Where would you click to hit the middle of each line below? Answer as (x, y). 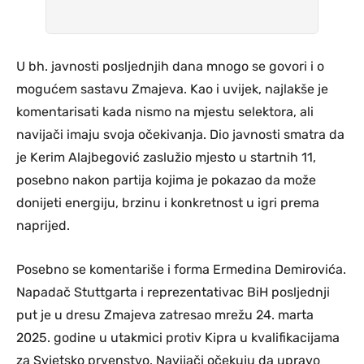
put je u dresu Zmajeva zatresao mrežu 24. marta (165, 314)
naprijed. (43, 225)
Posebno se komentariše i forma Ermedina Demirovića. (181, 269)
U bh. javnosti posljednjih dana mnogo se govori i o (170, 66)
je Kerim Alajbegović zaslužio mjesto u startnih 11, (166, 157)
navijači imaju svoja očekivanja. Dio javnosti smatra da (180, 134)
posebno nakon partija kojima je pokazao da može (166, 180)
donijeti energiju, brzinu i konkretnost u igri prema (168, 202)
